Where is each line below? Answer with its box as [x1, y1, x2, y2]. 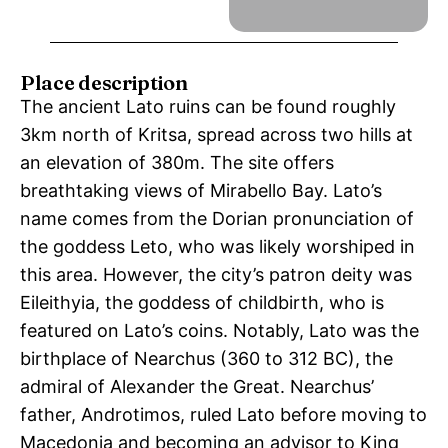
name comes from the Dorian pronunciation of [20, 208, 414, 229]
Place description [20, 70, 188, 95]
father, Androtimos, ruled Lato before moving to [20, 404, 427, 425]
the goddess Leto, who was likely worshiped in [20, 236, 415, 257]
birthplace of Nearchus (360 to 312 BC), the [20, 348, 393, 369]
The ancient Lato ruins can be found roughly [20, 96, 396, 117]
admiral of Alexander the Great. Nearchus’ [20, 376, 374, 397]
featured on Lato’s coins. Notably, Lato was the [20, 320, 419, 341]
